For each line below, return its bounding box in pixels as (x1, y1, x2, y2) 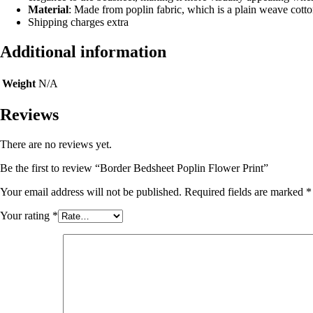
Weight (2, 77, 36, 89)
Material (28, 3, 68, 15)
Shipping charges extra (28, 15, 129, 28)
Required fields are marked (184, 186, 306, 198)
